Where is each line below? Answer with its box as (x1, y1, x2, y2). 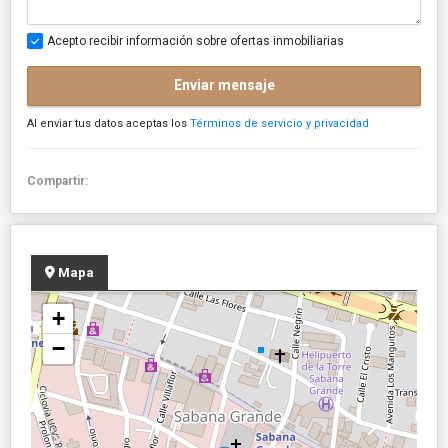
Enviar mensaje (173, 77, 275, 94)
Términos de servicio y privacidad (190, 116, 369, 130)
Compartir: (27, 173, 94, 188)
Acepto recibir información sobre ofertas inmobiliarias (47, 33, 344, 48)
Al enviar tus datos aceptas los (27, 116, 190, 130)
